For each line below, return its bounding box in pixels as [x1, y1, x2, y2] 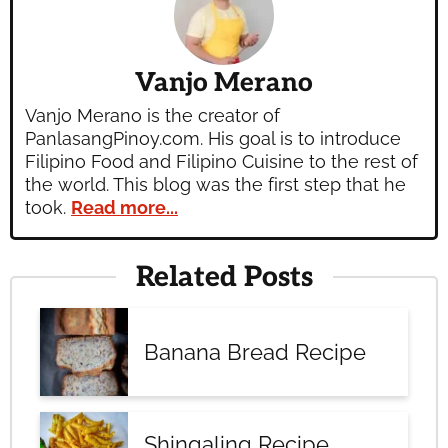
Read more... [71, 197, 178, 218]
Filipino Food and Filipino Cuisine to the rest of [25, 151, 418, 172]
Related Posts [135, 261, 313, 294]
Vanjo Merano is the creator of [25, 105, 280, 126]
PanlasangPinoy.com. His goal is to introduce [25, 128, 401, 149]
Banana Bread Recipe [144, 339, 366, 365]
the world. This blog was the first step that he [25, 174, 406, 195]
